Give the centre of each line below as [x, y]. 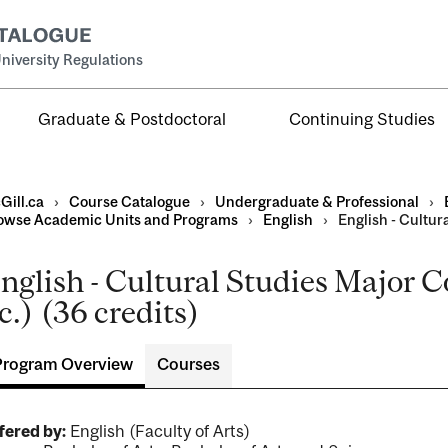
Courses [188, 364]
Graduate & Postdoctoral [132, 118]
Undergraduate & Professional [316, 201]
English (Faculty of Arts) [157, 431]
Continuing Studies [362, 118]
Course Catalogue [129, 201]
